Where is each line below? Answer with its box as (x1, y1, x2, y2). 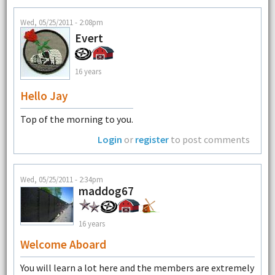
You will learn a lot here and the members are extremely (20, 261, 254, 274)
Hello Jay (20, 88, 68, 104)
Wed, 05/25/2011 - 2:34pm (20, 174, 103, 184)
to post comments (169, 133, 250, 146)
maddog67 (78, 183, 134, 198)
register (135, 133, 169, 146)
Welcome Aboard (20, 236, 106, 252)
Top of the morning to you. (20, 113, 133, 126)
